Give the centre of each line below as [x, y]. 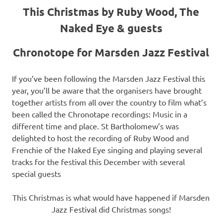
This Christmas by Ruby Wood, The [111, 11]
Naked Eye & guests [111, 28]
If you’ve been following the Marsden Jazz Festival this [109, 79]
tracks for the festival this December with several [98, 162]
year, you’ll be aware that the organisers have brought [107, 90]
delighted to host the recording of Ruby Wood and [100, 138]
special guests [36, 174]
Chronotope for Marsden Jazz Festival [111, 53]
